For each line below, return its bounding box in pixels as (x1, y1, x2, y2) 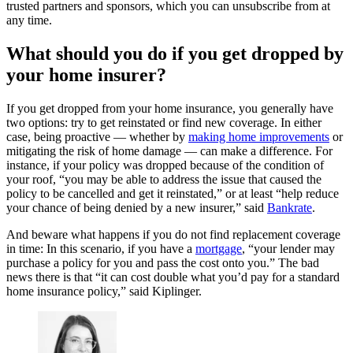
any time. (6, 13, 52, 28)
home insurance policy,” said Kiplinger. (6, 284, 202, 298)
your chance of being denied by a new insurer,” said (6, 200, 267, 214)
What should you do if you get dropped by (6, 43, 344, 64)
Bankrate (267, 200, 312, 214)
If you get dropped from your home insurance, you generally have (6, 101, 333, 115)
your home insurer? (6, 64, 166, 85)
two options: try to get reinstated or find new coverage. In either (6, 115, 321, 129)
